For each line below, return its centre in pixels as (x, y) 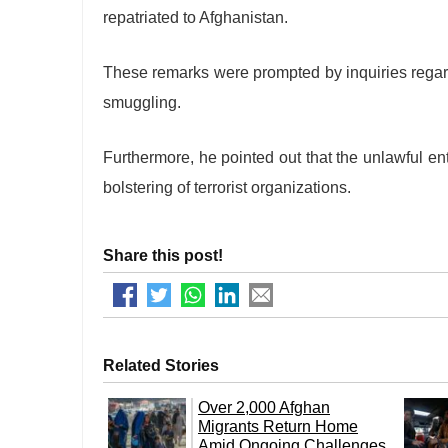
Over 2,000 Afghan (264, 407)
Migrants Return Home (278, 426)
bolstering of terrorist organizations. (227, 187)
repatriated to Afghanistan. (195, 17)
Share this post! (163, 255)
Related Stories (161, 365)
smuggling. (142, 102)
